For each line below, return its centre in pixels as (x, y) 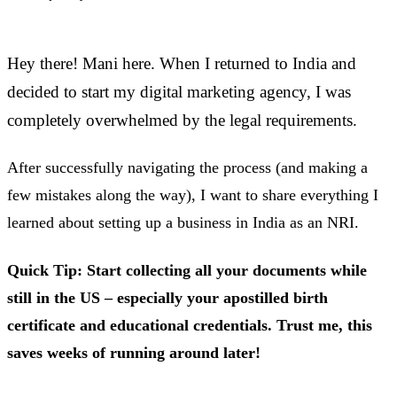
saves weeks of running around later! (134, 352)
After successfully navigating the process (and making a (187, 168)
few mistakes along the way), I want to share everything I (193, 195)
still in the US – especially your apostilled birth (167, 297)
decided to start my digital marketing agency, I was (179, 91)
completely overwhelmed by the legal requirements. (182, 120)
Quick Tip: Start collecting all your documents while (187, 270)
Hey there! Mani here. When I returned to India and (182, 63)
